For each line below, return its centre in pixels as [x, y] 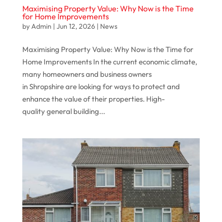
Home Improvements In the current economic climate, [110, 61]
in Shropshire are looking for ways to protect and [101, 86]
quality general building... [63, 111]
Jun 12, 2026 [76, 26]
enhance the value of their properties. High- [93, 99]
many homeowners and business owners [87, 74]
